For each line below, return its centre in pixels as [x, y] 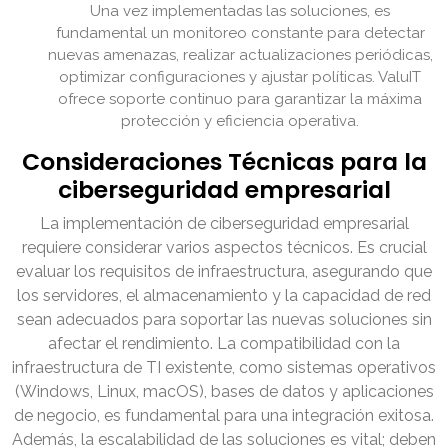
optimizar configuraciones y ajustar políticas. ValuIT [240, 77]
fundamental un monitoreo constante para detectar [240, 33]
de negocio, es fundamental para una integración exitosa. [224, 416]
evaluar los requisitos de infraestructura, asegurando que [224, 272]
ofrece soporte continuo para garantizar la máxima [240, 99]
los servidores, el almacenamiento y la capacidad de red [224, 296]
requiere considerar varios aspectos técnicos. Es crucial [224, 248]
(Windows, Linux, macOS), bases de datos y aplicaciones [224, 392]
